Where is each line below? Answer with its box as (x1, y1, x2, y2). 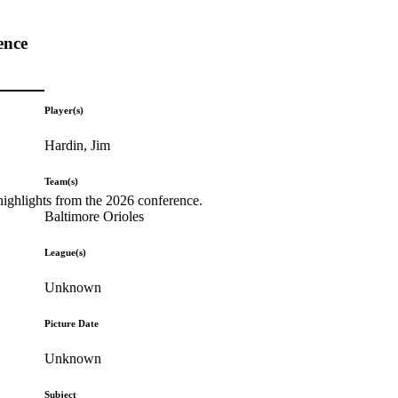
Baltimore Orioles (44, 208, 145, 224)
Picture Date (44, 317, 99, 329)
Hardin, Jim (44, 137, 111, 153)
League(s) (44, 246, 87, 258)
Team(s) (44, 175, 79, 187)
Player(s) (44, 104, 84, 115)
